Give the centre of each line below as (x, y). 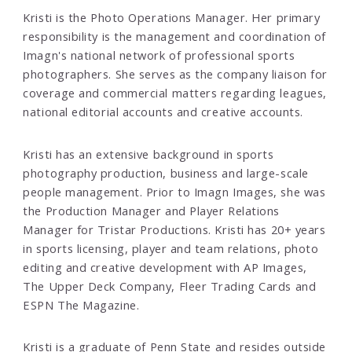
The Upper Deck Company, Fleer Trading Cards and (170, 286)
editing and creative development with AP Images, (165, 267)
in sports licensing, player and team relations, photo (171, 248)
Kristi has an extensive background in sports (148, 154)
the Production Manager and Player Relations (151, 210)
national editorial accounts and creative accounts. (163, 112)
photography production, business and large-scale (166, 172)
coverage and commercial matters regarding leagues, (175, 93)
